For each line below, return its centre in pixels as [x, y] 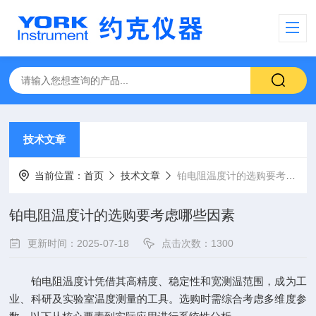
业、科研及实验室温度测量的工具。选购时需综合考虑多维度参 [158, 299]
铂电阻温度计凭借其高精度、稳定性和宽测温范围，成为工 [158, 281]
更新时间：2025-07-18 [79, 243]
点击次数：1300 [198, 243]
